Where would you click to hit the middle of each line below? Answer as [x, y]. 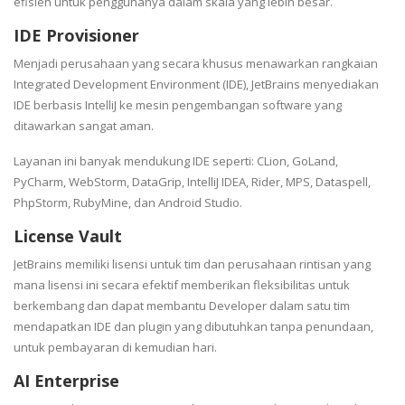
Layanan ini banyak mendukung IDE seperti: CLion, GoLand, [176, 161]
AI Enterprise [66, 381]
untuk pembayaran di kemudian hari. [117, 348]
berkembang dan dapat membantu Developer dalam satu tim [182, 306]
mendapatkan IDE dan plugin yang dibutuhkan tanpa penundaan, [193, 327]
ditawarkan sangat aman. [85, 126]
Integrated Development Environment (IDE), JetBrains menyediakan [196, 85]
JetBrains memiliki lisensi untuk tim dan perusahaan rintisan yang [192, 264]
